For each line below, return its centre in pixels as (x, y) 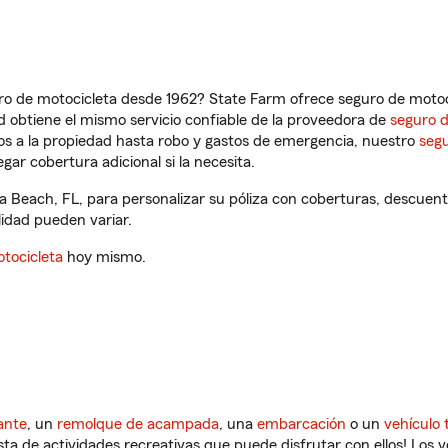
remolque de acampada (138, 424)
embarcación (301, 424)
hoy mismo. (104, 257)
